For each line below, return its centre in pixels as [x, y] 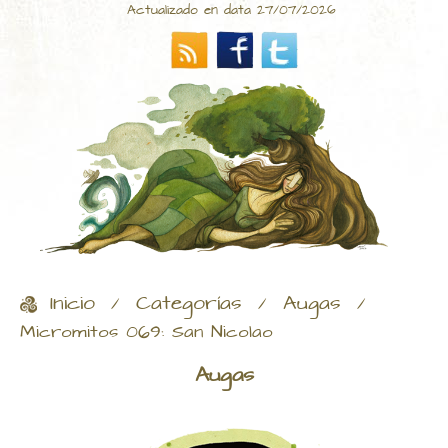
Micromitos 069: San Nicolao [146, 333]
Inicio [72, 304]
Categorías [189, 304]
